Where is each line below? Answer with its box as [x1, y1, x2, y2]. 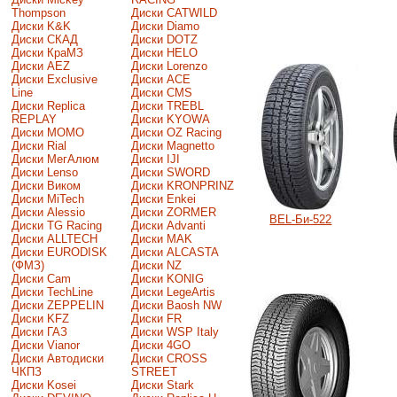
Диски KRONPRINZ [130, 178, 234, 192]
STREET [130, 364, 177, 378]
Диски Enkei [130, 191, 196, 206]
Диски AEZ [11, 58, 70, 73]
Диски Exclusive [11, 72, 97, 86]
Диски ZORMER [130, 205, 216, 219]
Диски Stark [130, 378, 194, 392]
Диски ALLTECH [11, 231, 97, 245]
